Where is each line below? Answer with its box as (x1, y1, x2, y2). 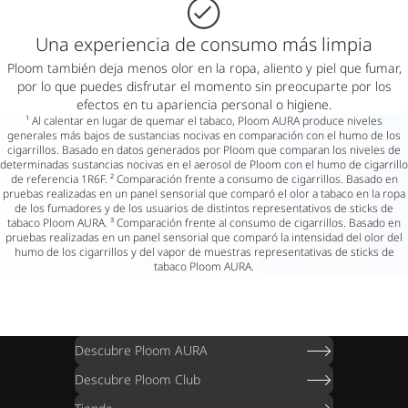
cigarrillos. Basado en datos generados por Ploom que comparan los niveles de (7, 142, 401, 158)
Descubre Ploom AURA (75, 342, 208, 360)
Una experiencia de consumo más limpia (36, 32, 372, 57)
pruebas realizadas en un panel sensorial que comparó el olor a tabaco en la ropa (3, 186, 405, 202)
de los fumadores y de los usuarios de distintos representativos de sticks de (15, 200, 393, 217)
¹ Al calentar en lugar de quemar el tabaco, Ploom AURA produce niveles (25, 113, 382, 129)
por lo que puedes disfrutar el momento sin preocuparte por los (16, 77, 392, 96)
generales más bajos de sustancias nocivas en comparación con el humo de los (7, 127, 401, 144)
